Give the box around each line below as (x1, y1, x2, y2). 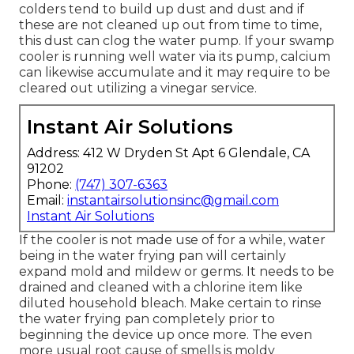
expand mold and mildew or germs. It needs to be (19, 263, 334, 279)
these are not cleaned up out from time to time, (19, 17, 322, 32)
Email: (27, 192, 67, 208)
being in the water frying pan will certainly (19, 247, 286, 263)
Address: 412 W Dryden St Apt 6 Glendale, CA (27, 145, 310, 160)
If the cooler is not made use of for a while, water (19, 232, 326, 247)
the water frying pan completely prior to (19, 311, 275, 326)
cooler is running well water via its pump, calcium (19, 48, 330, 64)
